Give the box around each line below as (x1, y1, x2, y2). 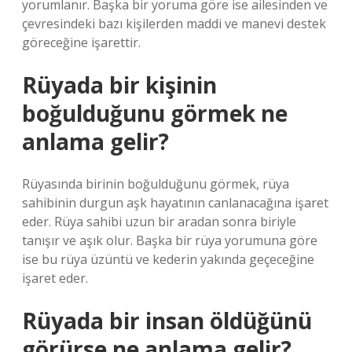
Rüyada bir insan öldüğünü (22, 306, 312, 335)
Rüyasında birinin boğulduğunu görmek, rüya (22, 175, 289, 192)
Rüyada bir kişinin (22, 70, 217, 100)
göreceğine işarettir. (22, 34, 141, 51)
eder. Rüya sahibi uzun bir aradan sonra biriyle (22, 213, 296, 230)
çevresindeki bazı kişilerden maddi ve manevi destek (22, 15, 326, 32)
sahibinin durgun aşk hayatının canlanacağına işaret (22, 194, 328, 211)
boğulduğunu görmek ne (22, 98, 288, 128)
